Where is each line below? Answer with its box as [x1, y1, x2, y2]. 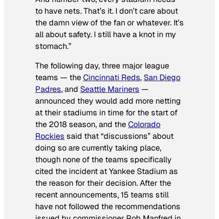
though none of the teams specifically [35, 154, 172, 165]
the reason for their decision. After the [35, 178, 171, 189]
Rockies [35, 131, 65, 142]
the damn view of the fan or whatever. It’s [35, 17, 184, 28]
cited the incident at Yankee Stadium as [35, 166, 178, 177]
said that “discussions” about [65, 131, 174, 142]
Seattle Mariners [80, 84, 139, 95]
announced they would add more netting [35, 96, 181, 107]
